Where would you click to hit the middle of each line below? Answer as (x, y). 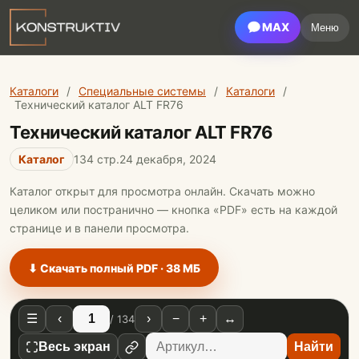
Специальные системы (142, 91)
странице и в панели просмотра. (99, 228)
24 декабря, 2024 (168, 159)
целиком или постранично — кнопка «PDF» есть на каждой (173, 210)
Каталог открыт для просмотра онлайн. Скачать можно (162, 191)
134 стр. (97, 159)
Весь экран (75, 347)
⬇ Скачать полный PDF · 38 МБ (114, 268)
